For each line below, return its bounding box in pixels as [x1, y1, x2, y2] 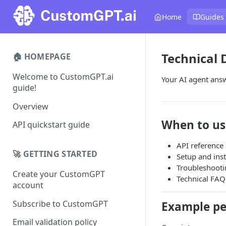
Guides [200, 12, 224, 22]
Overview [13, 100, 48, 112]
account [13, 180, 43, 191]
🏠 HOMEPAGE [13, 51, 71, 62]
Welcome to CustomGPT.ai [13, 71, 114, 82]
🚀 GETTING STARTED [13, 148, 98, 160]
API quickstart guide [13, 119, 90, 131]
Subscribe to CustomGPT [13, 198, 108, 209]
